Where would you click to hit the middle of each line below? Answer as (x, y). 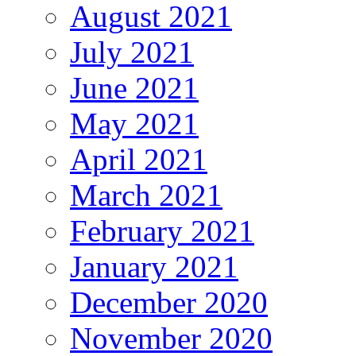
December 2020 (169, 302)
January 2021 (154, 266)
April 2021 (139, 159)
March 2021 (146, 195)
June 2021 (134, 87)
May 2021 (134, 123)
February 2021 (162, 230)
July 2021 (132, 52)
